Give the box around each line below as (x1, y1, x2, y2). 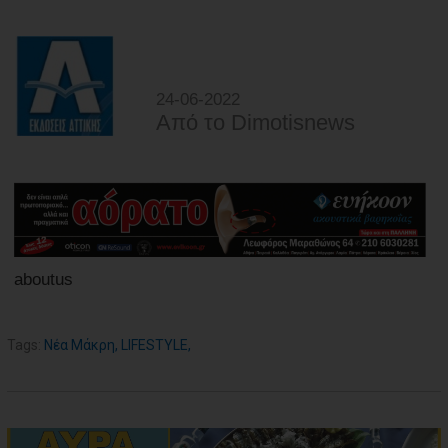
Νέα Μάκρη (44, 337, 115, 354)
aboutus (14, 270, 73, 290)
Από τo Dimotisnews (156, 109, 355, 135)
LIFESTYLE (121, 337, 188, 354)
